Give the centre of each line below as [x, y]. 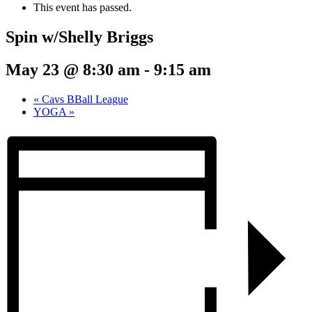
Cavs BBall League [84, 99]
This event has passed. [83, 8]
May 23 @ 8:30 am [73, 69]
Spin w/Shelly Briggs [79, 37]
